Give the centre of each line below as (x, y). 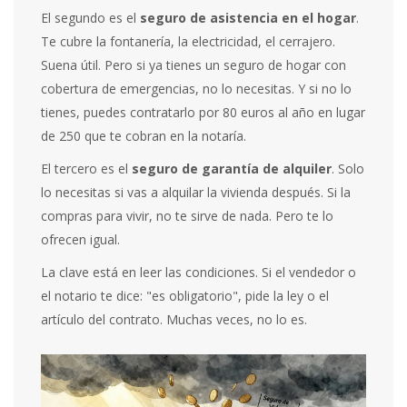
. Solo (348, 169)
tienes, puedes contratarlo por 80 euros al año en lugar (203, 113)
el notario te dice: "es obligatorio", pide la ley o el (185, 296)
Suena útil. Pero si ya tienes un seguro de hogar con (194, 65)
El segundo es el (91, 18)
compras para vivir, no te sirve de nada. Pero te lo (188, 216)
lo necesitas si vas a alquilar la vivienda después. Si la (196, 193)
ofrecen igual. (81, 240)
